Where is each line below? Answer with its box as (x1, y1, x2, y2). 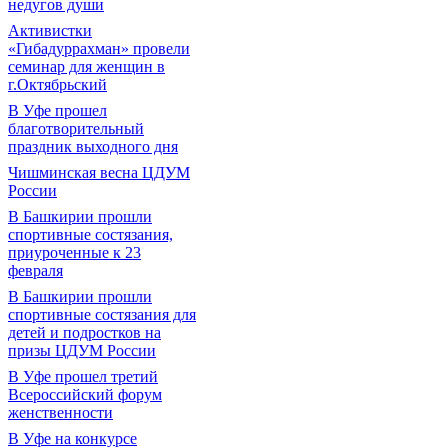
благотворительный (8, 120, 144, 137)
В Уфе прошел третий (8, 368, 158, 385)
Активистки (8, 22, 92, 39)
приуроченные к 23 (8, 244, 141, 261)
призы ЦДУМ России (8, 342, 156, 359)
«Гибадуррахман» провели (8, 40, 190, 57)
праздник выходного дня (8, 138, 178, 155)
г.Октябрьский (8, 76, 107, 93)
